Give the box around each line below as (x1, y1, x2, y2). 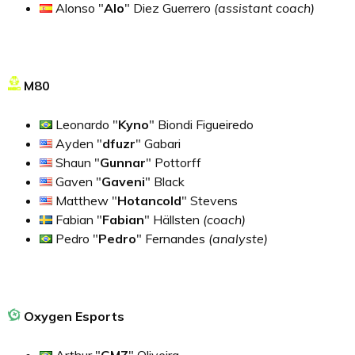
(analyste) (208, 230, 268, 246)
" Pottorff (146, 154, 201, 170)
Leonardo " (52, 116, 118, 132)
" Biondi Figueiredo (149, 116, 254, 132)
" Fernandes (136, 230, 208, 246)
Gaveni (101, 173, 145, 189)
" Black (145, 173, 185, 189)
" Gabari (136, 135, 181, 151)
